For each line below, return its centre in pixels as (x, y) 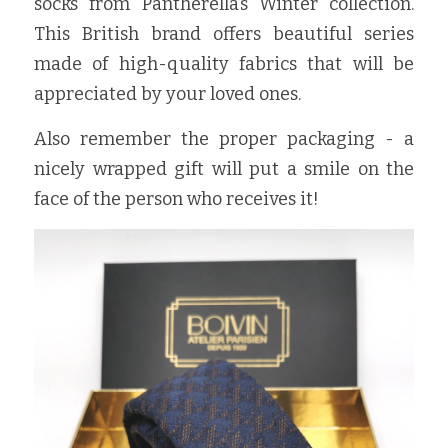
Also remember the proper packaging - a (224, 139)
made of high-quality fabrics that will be (224, 64)
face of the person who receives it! (176, 199)
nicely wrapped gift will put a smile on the (224, 169)
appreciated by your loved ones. (167, 94)
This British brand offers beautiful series (224, 34)
